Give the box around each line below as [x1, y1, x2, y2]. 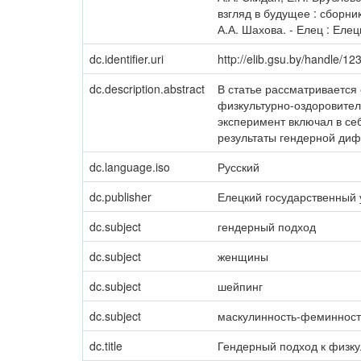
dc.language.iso [89, 159, 170, 175]
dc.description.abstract [89, 81, 205, 97]
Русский [218, 159, 259, 175]
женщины [218, 248, 268, 264]
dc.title [89, 338, 122, 354]
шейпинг [218, 278, 263, 294]
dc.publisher [89, 189, 151, 205]
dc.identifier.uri [89, 51, 164, 67]
